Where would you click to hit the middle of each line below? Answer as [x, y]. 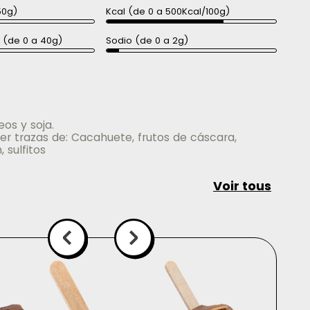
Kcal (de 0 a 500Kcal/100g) [167, 11]
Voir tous [242, 186]
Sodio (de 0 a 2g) [147, 40]
